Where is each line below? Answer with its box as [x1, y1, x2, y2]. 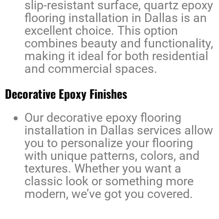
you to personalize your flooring [24, 136, 193, 151]
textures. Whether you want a [24, 161, 181, 176]
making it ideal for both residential [24, 49, 208, 64]
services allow [134, 123, 213, 138]
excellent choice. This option [24, 23, 178, 38]
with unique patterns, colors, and [24, 149, 199, 163]
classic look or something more [24, 174, 194, 189]
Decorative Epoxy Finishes [5, 85, 127, 103]
